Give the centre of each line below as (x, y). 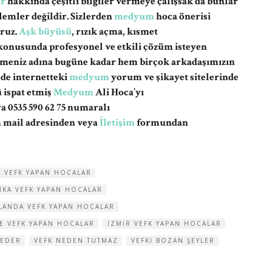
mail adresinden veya (50, 123)
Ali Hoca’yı (119, 92)
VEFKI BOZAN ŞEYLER (173, 240)
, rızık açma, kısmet (115, 32)
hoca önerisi (182, 16)
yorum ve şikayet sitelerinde (174, 77)
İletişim (117, 123)
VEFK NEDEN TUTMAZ (76, 240)
